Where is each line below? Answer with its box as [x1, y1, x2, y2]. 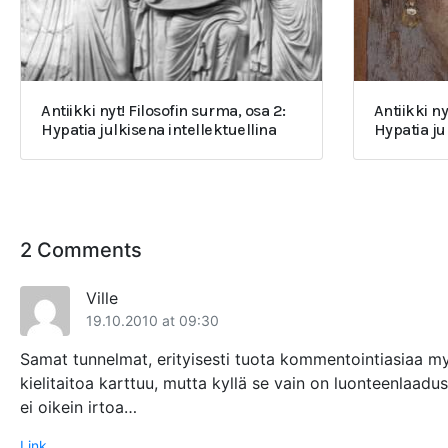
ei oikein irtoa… [20, 397, 137, 418]
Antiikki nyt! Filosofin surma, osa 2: [41, 101, 286, 121]
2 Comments [20, 238, 142, 263]
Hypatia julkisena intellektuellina [41, 120, 276, 140]
